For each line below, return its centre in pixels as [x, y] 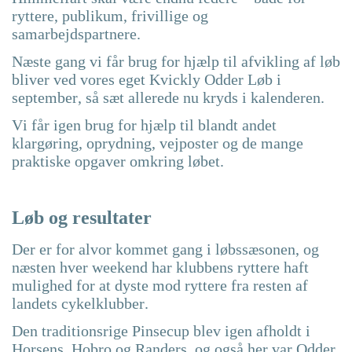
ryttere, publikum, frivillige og [110, 16]
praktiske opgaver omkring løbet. [118, 161]
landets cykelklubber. [80, 304]
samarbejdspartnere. [76, 34]
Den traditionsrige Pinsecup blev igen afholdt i [161, 331]
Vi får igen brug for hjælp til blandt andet [144, 125]
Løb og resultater [82, 218]
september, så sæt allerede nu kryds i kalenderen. [168, 98]
